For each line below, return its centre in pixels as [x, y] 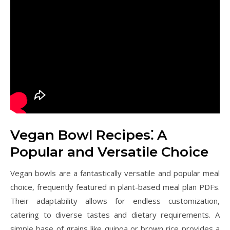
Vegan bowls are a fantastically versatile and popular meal [115, 173]
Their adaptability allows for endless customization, [115, 201]
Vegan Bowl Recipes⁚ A [89, 135]
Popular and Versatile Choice [109, 152]
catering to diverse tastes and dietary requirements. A [115, 215]
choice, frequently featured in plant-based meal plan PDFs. [115, 187]
